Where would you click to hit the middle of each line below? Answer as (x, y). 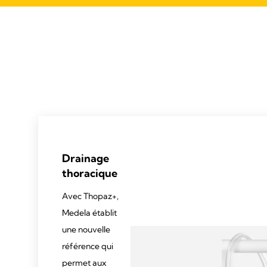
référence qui (88, 246)
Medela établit (89, 212)
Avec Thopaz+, (90, 196)
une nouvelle (86, 229)
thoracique (90, 173)
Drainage (86, 158)
